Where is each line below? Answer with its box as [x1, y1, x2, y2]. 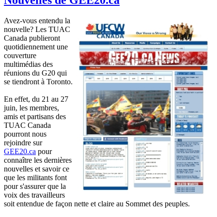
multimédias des [4, 60, 53, 68]
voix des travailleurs [4, 190, 65, 199]
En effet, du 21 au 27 [4, 94, 68, 103]
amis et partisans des [4, 112, 66, 121]
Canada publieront [4, 33, 60, 42]
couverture [4, 51, 36, 60]
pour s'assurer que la [4, 182, 66, 190]
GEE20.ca [4, 147, 36, 155]
